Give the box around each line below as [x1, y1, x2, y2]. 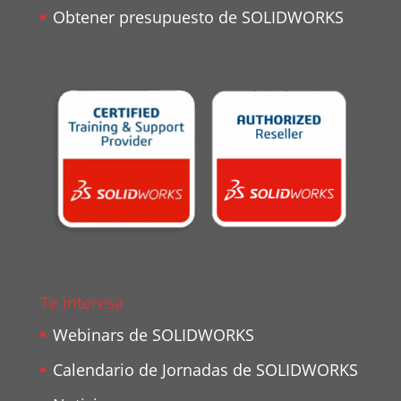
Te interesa [39, 291, 124, 313]
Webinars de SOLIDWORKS [52, 323, 254, 346]
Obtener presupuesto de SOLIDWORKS [52, 5, 344, 28]
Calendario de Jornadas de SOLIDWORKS [52, 358, 358, 380]
